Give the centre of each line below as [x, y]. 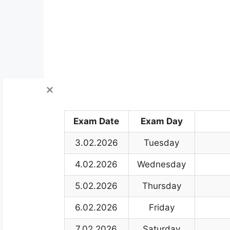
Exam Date [97, 121]
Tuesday [162, 143]
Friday [161, 207]
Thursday [161, 186]
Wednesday [162, 164]
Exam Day [161, 121]
